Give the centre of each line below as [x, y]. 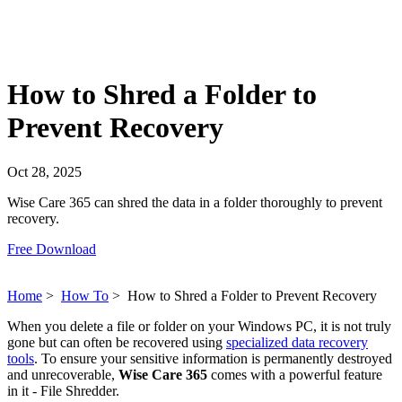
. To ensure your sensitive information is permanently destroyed [213, 358]
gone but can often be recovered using [117, 342]
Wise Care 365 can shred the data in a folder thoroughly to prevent [195, 202]
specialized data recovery [297, 342]
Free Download [52, 249]
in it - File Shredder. [63, 390]
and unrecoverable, [63, 374]
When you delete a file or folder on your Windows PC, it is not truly [199, 326]
